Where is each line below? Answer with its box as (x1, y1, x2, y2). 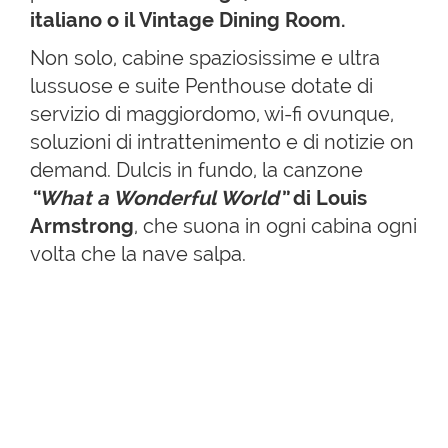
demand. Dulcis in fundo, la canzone (30, 158, 363, 183)
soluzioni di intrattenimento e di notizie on (30, 130, 414, 155)
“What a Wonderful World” (30, 186, 288, 211)
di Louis (288, 186, 367, 211)
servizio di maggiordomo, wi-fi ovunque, (30, 102, 394, 127)
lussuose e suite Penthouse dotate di (30, 74, 373, 99)
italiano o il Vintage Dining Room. (30, 8, 345, 33)
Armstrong (30, 214, 134, 239)
